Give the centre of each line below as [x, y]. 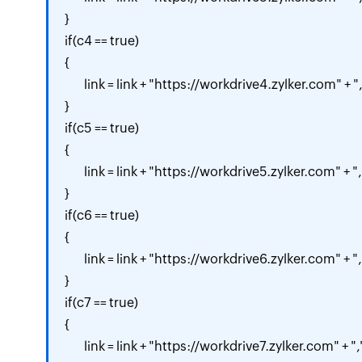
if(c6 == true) [102, 215]
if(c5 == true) [102, 128]
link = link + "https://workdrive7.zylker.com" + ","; [74, 346]
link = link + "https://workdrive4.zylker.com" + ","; [74, 84]
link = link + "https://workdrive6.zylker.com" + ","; [74, 259]
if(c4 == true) [102, 41]
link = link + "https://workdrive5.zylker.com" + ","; [74, 172]
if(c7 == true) [101, 303]
